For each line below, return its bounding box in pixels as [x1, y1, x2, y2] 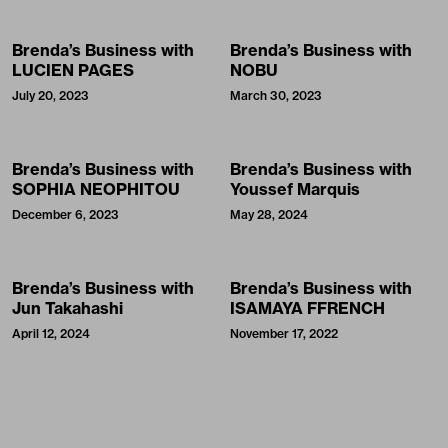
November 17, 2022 [230, 325, 338, 341]
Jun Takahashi [12, 297, 123, 318]
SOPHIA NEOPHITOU [12, 178, 180, 199]
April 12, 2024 [12, 325, 90, 341]
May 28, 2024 [230, 206, 308, 222]
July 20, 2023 [12, 87, 89, 103]
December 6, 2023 [12, 206, 119, 222]
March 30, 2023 [230, 87, 322, 103]
